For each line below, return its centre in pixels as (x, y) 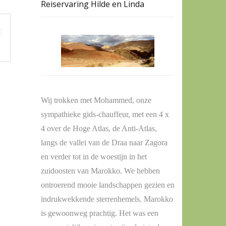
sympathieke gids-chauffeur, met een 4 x (105, 115)
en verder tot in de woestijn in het (94, 157)
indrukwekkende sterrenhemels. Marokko (107, 199)
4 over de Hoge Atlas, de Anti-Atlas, (99, 129)
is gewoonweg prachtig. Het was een (100, 213)
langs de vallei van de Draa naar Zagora (104, 143)
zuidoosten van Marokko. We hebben (100, 171)
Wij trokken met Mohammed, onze (96, 100)
